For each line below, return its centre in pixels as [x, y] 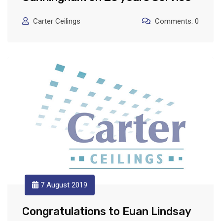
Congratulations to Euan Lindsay [107, 211]
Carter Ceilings [57, 21]
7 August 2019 [63, 185]
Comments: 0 [177, 21]
